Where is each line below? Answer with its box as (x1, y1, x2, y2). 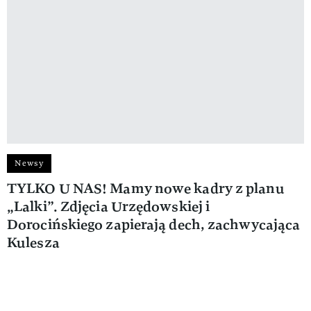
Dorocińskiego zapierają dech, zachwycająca (7, 215, 301, 234)
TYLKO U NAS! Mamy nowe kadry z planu (7, 178, 285, 198)
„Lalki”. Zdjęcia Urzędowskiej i (7, 196, 210, 216)
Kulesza (7, 233, 60, 252)
